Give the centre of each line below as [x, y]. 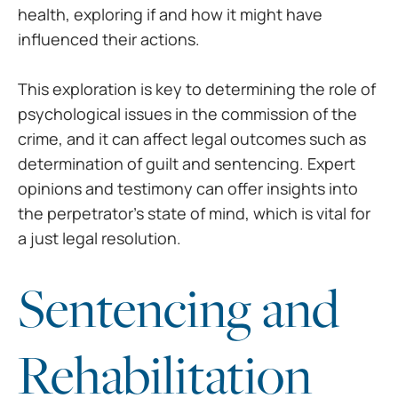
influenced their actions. [109, 40]
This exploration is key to [111, 88]
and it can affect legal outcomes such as [216, 138]
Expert [331, 163]
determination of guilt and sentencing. [163, 163]
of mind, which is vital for [280, 213]
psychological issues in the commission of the [187, 113]
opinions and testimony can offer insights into [188, 188]
